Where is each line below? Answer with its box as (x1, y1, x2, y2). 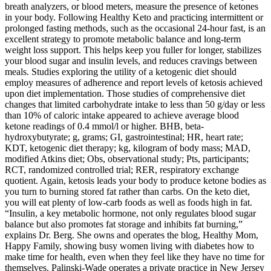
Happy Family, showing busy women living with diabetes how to (5, 241, 254, 252)
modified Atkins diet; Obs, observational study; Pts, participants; (5, 154, 249, 165)
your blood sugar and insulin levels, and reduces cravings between (5, 56, 257, 67)
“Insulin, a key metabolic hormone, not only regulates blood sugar (5, 208, 256, 219)
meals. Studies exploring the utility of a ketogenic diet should (5, 67, 237, 77)
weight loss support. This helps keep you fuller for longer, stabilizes (5, 45, 261, 56)
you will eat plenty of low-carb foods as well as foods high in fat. (5, 197, 252, 208)
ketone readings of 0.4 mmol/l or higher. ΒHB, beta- (5, 121, 204, 132)
